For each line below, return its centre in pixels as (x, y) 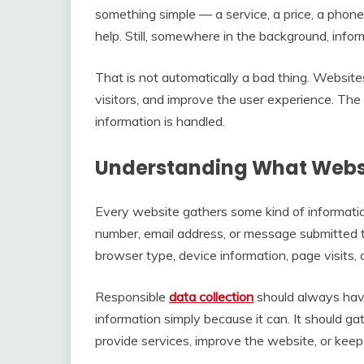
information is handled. (160, 121)
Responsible (132, 296)
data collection (211, 296)
